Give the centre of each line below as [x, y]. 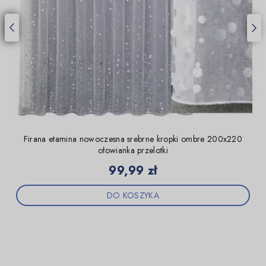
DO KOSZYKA [133, 196]
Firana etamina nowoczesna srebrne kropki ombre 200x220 [133, 139]
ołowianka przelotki [133, 151]
